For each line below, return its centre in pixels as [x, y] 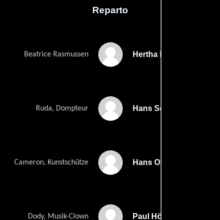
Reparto [110, 10]
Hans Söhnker [159, 108]
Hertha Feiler [156, 54]
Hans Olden [154, 162]
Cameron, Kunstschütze [51, 162]
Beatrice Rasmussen [56, 54]
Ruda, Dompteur [62, 108]
